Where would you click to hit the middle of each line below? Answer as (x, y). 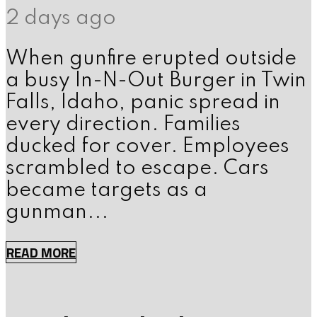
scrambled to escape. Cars (137, 168)
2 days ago (61, 19)
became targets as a (106, 190)
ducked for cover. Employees (148, 146)
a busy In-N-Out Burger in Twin (156, 81)
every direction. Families (123, 125)
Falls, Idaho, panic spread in (143, 103)
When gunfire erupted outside (151, 59)
